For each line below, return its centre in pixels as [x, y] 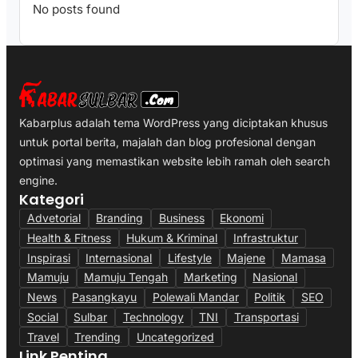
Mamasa [303, 257]
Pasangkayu [105, 297]
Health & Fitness [69, 237]
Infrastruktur [265, 237]
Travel [43, 336]
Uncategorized [175, 336]
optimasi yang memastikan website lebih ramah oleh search [175, 161]
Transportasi [266, 316]
